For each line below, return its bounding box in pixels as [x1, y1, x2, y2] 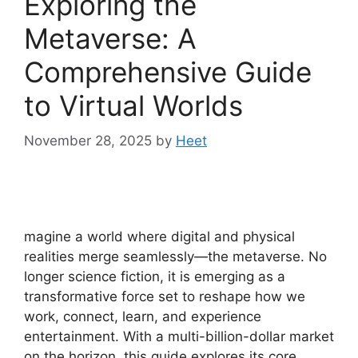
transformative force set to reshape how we [24, 288, 305, 305]
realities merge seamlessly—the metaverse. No [24, 249, 327, 265]
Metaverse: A [24, 21, 197, 55]
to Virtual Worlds [24, 88, 243, 122]
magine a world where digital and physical [24, 229, 295, 245]
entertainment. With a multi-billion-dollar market [24, 328, 334, 345]
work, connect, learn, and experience [24, 308, 261, 325]
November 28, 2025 [24, 133, 152, 149]
